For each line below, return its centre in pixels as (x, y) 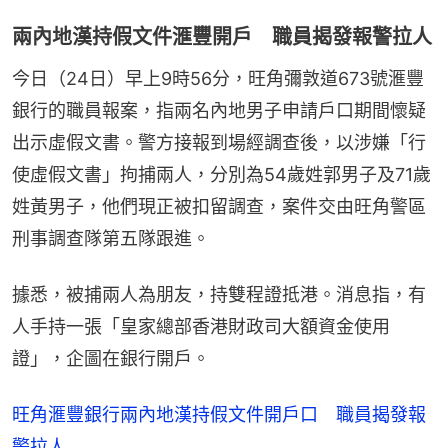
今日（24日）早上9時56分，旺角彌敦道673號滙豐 (218, 79)
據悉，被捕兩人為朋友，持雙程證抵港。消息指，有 (219, 295)
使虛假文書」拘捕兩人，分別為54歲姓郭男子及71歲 (221, 175)
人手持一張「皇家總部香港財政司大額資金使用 (201, 327)
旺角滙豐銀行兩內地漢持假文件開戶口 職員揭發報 (219, 415)
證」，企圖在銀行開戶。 (111, 359)
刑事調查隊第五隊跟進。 (111, 239)
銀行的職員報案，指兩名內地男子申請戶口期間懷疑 (219, 111)
